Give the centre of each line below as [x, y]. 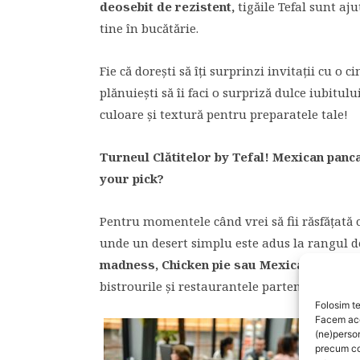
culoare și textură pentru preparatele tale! [224, 114]
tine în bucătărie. [149, 28]
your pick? [132, 178]
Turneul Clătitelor [155, 157]
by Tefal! [242, 157]
